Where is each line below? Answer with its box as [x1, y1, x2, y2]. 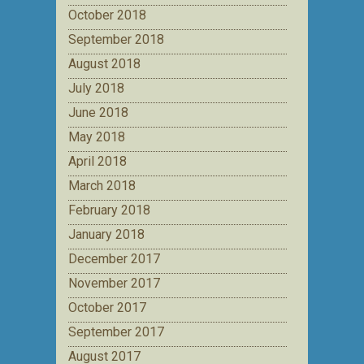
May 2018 [68, 128, 125, 145]
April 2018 [68, 153, 127, 169]
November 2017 [68, 275, 160, 291]
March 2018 [68, 177, 136, 193]
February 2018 [68, 201, 150, 218]
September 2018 [68, 31, 164, 47]
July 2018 [68, 80, 124, 96]
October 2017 [68, 299, 146, 315]
